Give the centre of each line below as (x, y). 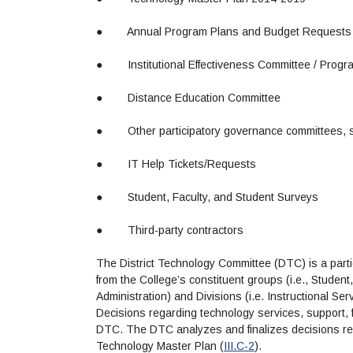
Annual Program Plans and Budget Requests (239, 32)
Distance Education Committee (204, 98)
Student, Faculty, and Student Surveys (223, 197)
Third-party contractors (186, 230)
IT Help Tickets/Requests (192, 164)
